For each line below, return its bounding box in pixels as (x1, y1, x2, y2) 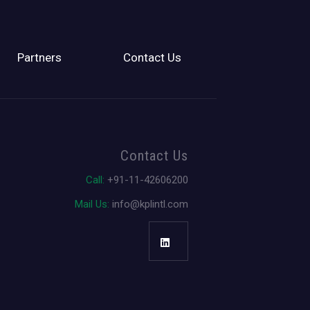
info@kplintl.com (111, 198, 188, 211)
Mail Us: (73, 198, 112, 211)
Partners (17, 50, 62, 64)
